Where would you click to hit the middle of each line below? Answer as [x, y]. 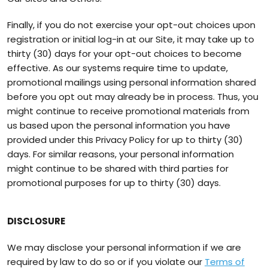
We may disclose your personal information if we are [124, 247]
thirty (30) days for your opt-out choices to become [124, 54]
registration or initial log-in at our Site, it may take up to [131, 39]
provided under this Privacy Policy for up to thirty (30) [125, 140]
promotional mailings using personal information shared [132, 82]
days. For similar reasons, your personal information [121, 154]
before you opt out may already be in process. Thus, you [133, 97]
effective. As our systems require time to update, [118, 68]
